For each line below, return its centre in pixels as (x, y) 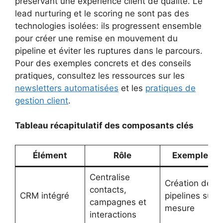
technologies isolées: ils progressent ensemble (108, 26)
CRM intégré (44, 195)
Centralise (110, 177)
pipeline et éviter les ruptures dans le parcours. (109, 51)
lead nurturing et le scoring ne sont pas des (102, 13)
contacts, (108, 189)
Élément (50, 155)
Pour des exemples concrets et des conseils (103, 63)
